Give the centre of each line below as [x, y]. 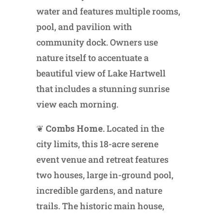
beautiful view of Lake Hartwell [101, 73]
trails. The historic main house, [100, 206]
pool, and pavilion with [84, 26]
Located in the [135, 128]
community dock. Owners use [97, 42]
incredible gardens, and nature [99, 190]
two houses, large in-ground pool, [105, 175]
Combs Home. [76, 128]
